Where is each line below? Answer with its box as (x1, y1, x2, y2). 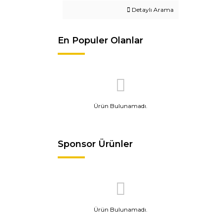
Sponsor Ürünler (58, 139, 133, 149)
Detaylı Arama (130, 6, 174, 13)
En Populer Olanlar (58, 35, 143, 46)
